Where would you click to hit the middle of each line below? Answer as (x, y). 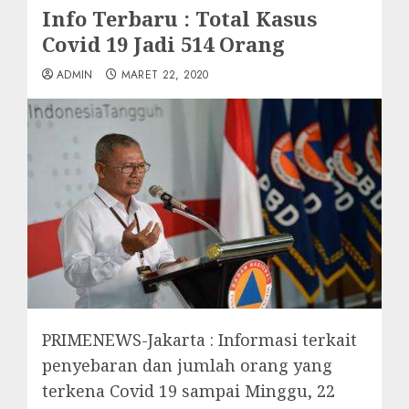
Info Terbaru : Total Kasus (179, 18)
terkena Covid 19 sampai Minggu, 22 (189, 390)
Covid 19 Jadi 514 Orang (163, 44)
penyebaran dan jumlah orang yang (187, 365)
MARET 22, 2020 (165, 75)
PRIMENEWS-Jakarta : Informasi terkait (199, 339)
